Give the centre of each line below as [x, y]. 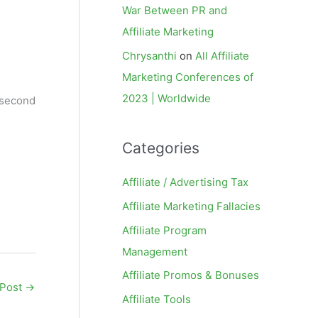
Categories [161, 148]
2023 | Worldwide [166, 98]
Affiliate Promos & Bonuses [191, 275]
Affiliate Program [164, 230]
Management [155, 251]
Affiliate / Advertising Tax [185, 182]
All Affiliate [222, 56]
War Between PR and [175, 11]
